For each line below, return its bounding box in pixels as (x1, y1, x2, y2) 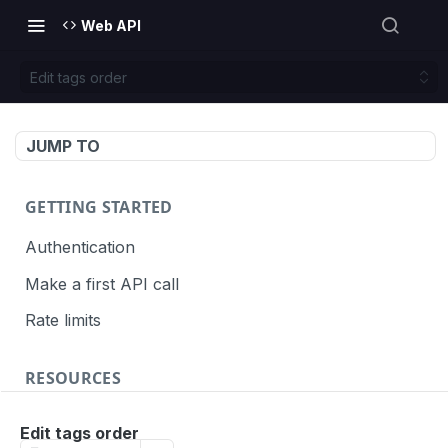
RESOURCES (25, 367, 121, 390)
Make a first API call (25, 273, 179, 294)
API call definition (25, 408, 157, 429)
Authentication (25, 236, 135, 257)
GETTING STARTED (25, 196, 173, 218)
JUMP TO (26, 136, 100, 156)
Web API (81, 16, 141, 34)
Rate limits (25, 310, 101, 331)
